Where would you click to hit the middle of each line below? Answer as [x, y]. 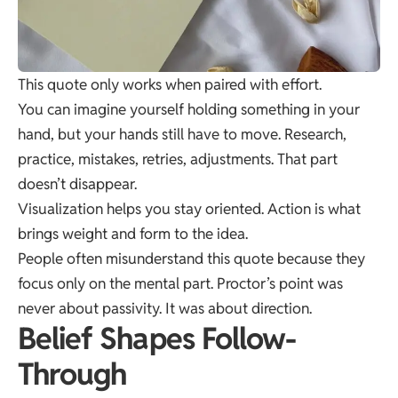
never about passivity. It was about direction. [165, 308]
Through [72, 374]
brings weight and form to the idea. [133, 233]
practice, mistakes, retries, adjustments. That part [178, 159]
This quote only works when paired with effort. [170, 84]
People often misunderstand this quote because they [191, 258]
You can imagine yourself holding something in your [189, 109]
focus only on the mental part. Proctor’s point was [180, 283]
